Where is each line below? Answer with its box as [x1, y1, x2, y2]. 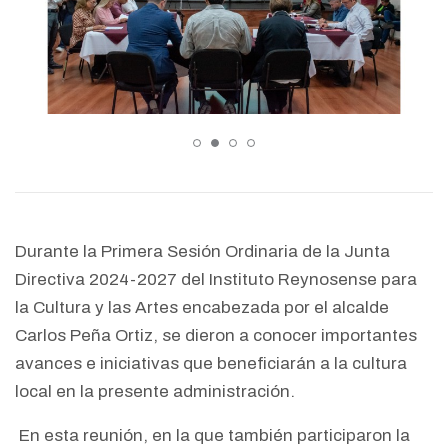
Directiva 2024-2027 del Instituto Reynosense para [15, 270, 417, 290]
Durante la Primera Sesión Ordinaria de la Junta [15, 242, 390, 262]
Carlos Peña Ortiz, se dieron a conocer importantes [15, 326, 417, 346]
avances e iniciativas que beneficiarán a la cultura [15, 354, 407, 374]
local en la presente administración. [15, 382, 295, 402]
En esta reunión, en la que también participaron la [15, 426, 410, 446]
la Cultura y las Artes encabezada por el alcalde [15, 298, 389, 318]
